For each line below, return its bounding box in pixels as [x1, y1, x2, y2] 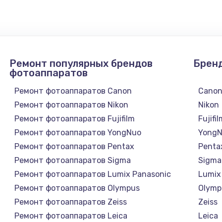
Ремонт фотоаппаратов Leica [14, 211, 127, 221]
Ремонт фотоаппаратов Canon [14, 86, 132, 96]
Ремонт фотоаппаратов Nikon [14, 100, 128, 110]
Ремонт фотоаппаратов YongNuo [14, 127, 141, 137]
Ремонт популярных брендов [9, 57, 153, 69]
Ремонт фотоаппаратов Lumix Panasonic [14, 169, 171, 179]
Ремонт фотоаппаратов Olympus [14, 183, 140, 193]
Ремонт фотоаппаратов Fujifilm [14, 113, 135, 123]
